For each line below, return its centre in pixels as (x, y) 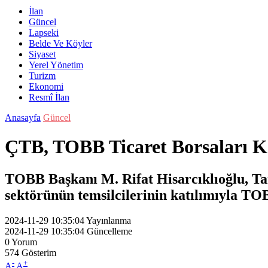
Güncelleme (109, 231)
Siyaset (42, 54)
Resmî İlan (49, 97)
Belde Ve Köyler (60, 43)
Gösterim (39, 252)
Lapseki (44, 33)
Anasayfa (23, 118)
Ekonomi (46, 86)
